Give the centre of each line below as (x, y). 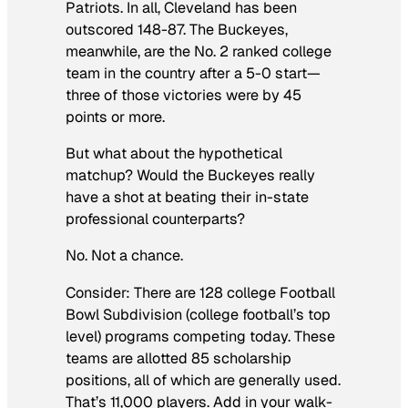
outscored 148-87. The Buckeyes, (177, 29)
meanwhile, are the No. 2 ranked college (199, 51)
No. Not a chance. (124, 256)
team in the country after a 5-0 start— (193, 73)
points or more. (115, 117)
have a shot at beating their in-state (187, 198)
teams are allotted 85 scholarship (178, 358)
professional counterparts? (155, 219)
